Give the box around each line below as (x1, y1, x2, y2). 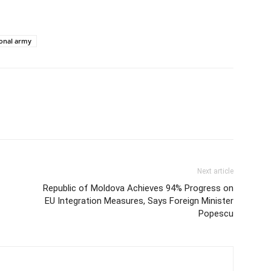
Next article (197, 166, 233, 175)
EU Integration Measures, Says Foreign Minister (45, 195, 233, 206)
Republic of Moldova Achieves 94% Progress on (43, 182, 233, 194)
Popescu (198, 207, 233, 219)
